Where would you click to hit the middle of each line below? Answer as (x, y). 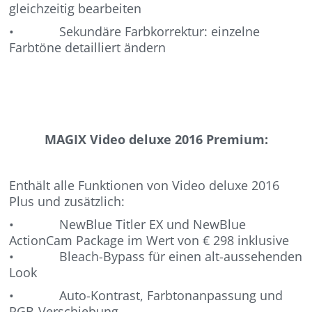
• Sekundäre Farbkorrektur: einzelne (135, 31)
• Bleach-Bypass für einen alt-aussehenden (156, 256)
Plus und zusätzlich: (67, 201)
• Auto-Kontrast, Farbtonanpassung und (146, 295)
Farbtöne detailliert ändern (88, 47)
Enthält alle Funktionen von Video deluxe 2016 (145, 185)
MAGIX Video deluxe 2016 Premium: (156, 139)
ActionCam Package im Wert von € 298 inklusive (149, 240)
